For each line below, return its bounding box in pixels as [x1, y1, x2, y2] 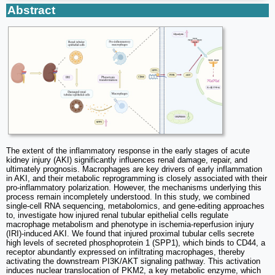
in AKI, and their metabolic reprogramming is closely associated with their [6, 174, 267, 184]
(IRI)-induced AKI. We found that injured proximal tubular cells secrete [6, 229, 254, 239]
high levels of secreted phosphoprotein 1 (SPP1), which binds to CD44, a [6, 238, 265, 248]
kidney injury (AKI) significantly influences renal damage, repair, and [6, 155, 247, 165]
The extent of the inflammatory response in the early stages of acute [6, 146, 250, 156]
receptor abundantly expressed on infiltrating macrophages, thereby [6, 247, 245, 257]
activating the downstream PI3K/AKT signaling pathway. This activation [6, 257, 260, 266]
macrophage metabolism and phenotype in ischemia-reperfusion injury [6, 220, 254, 230]
